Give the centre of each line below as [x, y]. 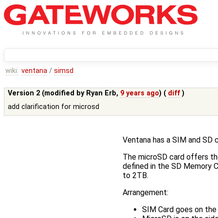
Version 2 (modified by [47, 93]
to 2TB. [136, 176]
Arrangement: [145, 193]
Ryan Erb [101, 93]
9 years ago [140, 93]
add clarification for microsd [54, 107]
